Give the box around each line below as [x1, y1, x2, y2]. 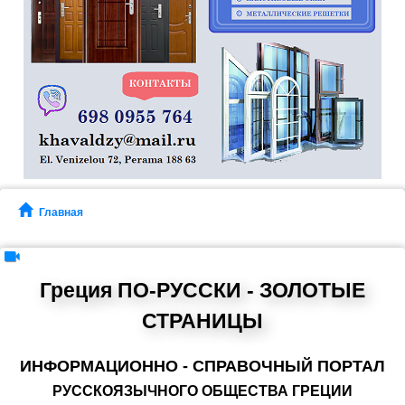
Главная [39, 206, 83, 219]
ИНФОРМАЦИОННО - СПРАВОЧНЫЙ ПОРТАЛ [20, 357, 385, 375]
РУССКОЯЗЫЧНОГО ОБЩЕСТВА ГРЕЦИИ [52, 383, 353, 399]
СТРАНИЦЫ [142, 309, 263, 333]
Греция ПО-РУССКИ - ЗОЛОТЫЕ [40, 278, 365, 302]
